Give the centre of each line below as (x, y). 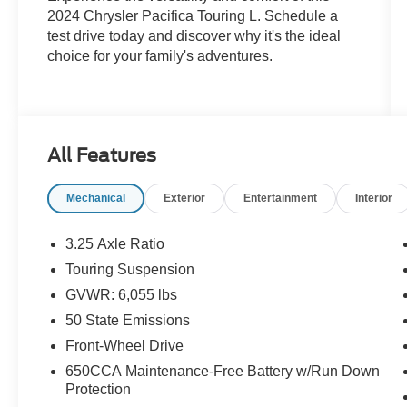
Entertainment (281, 198)
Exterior (185, 198)
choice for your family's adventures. (160, 55)
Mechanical (96, 198)
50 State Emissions (128, 320)
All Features (102, 155)
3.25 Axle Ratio (115, 243)
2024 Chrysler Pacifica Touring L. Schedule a (193, 15)
